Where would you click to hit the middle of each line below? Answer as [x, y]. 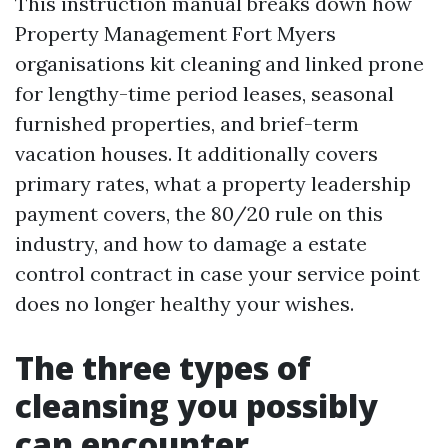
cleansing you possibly [196, 405]
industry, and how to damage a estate [191, 243]
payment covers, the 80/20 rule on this [199, 213]
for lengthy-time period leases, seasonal [204, 93]
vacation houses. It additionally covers [196, 153]
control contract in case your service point [217, 273]
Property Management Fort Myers [175, 33]
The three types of [163, 367]
